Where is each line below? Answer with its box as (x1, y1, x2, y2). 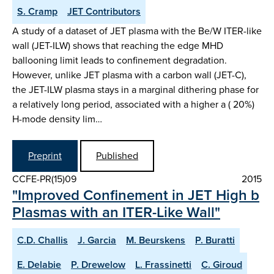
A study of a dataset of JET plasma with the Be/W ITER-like (12, 24, 262, 39)
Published (96, 148, 138, 163)
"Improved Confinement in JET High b (12, 183, 259, 206)
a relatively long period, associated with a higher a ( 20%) (12, 97, 254, 112)
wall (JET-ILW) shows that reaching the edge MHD (12, 39, 223, 53)
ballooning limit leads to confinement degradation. (12, 53, 227, 68)
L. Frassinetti (135, 257, 191, 272)
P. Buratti (195, 232, 235, 247)
